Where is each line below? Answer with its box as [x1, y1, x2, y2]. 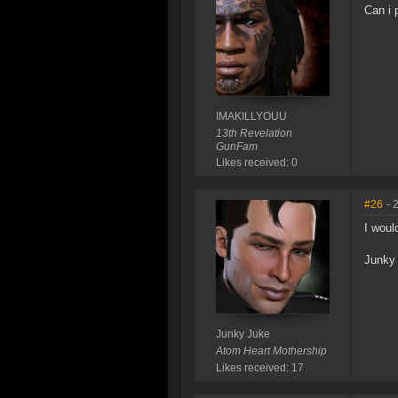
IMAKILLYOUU [215, 110, 287, 123]
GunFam [215, 140, 258, 154]
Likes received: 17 [215, 362, 304, 375]
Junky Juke [215, 328, 270, 341]
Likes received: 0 [215, 156, 298, 170]
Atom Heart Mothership [215, 345, 327, 358]
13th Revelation [215, 127, 292, 140]
